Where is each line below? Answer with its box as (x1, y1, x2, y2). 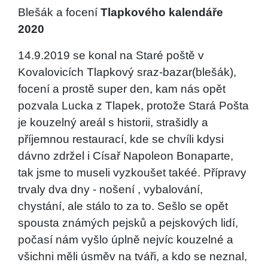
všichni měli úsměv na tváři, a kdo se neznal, (18, 250, 247, 263)
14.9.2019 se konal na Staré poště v (18, 49, 204, 62)
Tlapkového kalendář (100, 6, 217, 19)
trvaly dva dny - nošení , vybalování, (18, 183, 203, 196)
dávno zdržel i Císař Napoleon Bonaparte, (18, 150, 233, 162)
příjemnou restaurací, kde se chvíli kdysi (18, 133, 224, 145)
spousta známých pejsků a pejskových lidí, (18, 217, 238, 229)
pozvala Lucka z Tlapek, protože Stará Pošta (18, 99, 249, 112)
